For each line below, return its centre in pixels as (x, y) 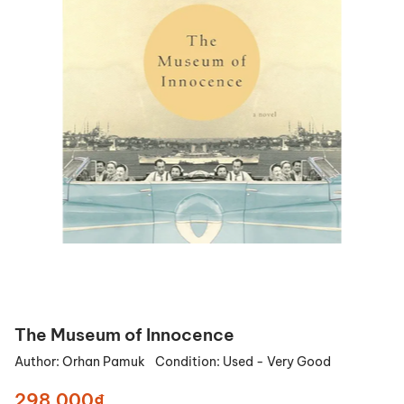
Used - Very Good (277, 362)
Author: (38, 362)
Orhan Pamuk (105, 362)
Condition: (189, 362)
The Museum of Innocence (124, 335)
